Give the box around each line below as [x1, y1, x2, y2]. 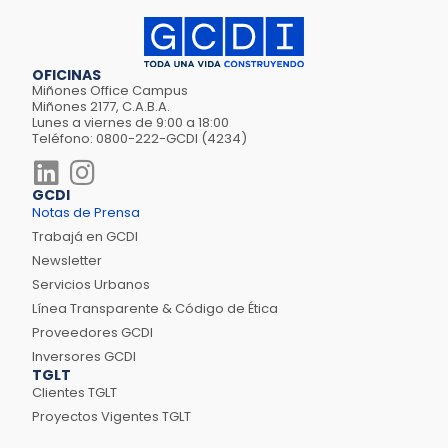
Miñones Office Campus [32, 80, 188, 100]
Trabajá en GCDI [32, 226, 138, 246]
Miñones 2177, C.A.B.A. [32, 96, 170, 116]
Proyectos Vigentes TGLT [32, 406, 191, 426]
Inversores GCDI [32, 346, 136, 366]
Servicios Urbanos [32, 274, 150, 294]
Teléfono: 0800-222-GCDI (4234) [32, 128, 247, 148]
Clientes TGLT [32, 382, 117, 402]
